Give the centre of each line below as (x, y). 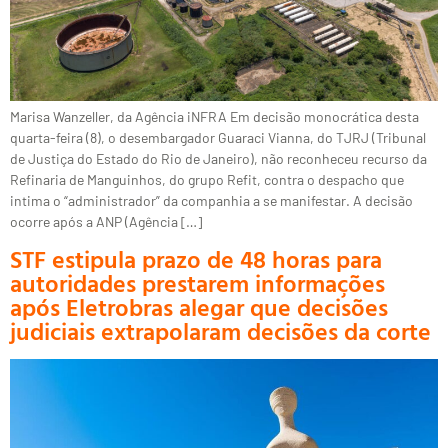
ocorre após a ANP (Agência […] (106, 222)
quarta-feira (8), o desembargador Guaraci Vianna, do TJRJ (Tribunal (218, 138)
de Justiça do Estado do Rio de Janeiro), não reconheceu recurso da (218, 159)
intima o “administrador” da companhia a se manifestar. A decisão (211, 201)
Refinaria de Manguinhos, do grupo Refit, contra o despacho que (207, 180)
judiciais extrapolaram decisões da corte (220, 330)
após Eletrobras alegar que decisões (199, 306)
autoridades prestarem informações (197, 282)
